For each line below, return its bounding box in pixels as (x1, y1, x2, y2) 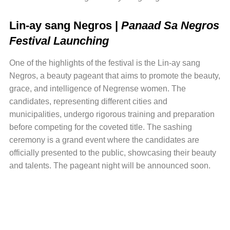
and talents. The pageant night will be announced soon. (9, 161, 210, 170)
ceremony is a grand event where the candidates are (9, 135, 199, 144)
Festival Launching (9, 34, 109, 47)
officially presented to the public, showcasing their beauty (9, 148, 216, 157)
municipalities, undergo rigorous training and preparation (9, 109, 215, 119)
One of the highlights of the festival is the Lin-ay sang (9, 58, 200, 67)
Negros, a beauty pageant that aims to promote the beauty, (9, 71, 220, 80)
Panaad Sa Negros (121, 18, 219, 32)
